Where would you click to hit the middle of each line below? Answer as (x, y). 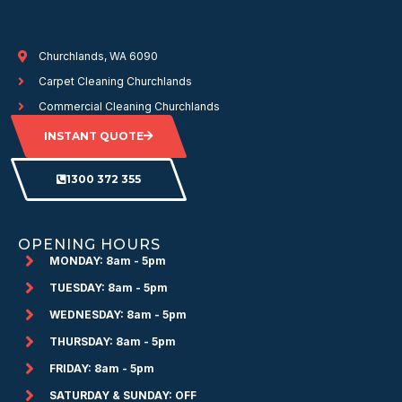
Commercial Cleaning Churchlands (129, 106)
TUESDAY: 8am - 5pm (109, 287)
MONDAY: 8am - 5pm (108, 260)
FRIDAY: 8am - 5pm (102, 368)
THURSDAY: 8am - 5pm (113, 341)
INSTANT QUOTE (94, 135)
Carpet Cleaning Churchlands (115, 81)
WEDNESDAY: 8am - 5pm (118, 314)
